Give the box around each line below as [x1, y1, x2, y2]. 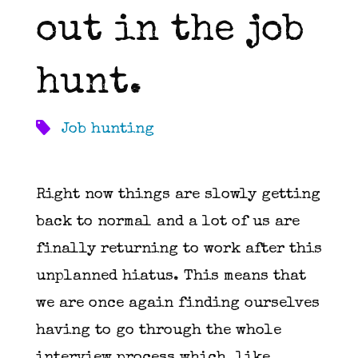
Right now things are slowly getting [35, 188, 320, 204]
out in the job [35, 13, 304, 51]
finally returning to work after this [35, 242, 322, 258]
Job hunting [62, 121, 155, 137]
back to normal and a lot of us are [35, 215, 300, 231]
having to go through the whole [35, 324, 281, 340]
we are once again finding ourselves [35, 296, 320, 312]
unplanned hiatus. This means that [35, 269, 306, 285]
